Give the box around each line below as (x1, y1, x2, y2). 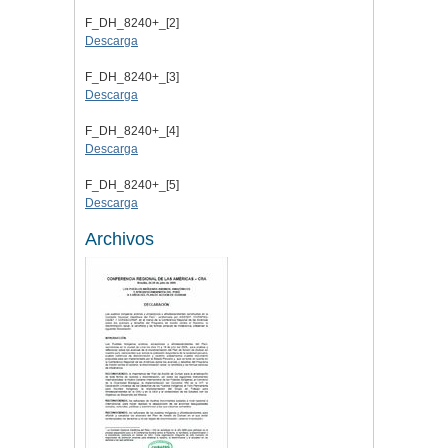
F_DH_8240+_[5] (85, 178, 179, 193)
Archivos (85, 229, 154, 250)
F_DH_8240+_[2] (85, 16, 179, 31)
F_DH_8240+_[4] (85, 124, 179, 139)
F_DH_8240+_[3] (85, 70, 179, 85)
